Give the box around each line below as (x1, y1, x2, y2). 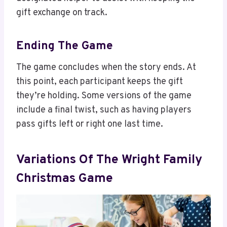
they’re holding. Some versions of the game (16, 90, 192, 102)
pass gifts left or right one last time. (16, 119, 163, 131)
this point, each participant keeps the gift (16, 76, 183, 88)
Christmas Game (16, 170, 113, 187)
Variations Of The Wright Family (16, 152, 202, 168)
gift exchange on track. (16, 7, 107, 19)
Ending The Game (16, 39, 113, 54)
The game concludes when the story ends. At (16, 62, 196, 74)
